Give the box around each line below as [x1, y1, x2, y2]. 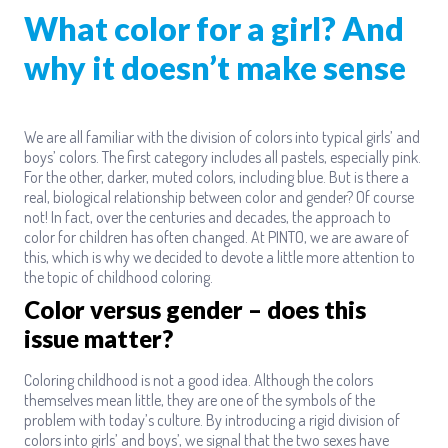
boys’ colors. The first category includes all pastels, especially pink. [24, 147, 421, 167]
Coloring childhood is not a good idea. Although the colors [24, 369, 373, 390]
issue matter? [24, 324, 173, 353]
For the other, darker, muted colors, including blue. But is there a [24, 167, 409, 187]
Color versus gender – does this [24, 295, 366, 324]
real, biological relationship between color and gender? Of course [24, 187, 414, 207]
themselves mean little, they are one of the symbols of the [24, 389, 375, 410]
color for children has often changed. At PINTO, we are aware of [24, 227, 409, 247]
